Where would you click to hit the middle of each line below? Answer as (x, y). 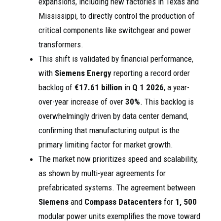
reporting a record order (151, 73)
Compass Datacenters (123, 202)
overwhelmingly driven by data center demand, (113, 116)
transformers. (61, 44)
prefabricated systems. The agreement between (117, 187)
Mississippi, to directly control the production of (117, 16)
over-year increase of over (82, 102)
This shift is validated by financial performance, (116, 59)
